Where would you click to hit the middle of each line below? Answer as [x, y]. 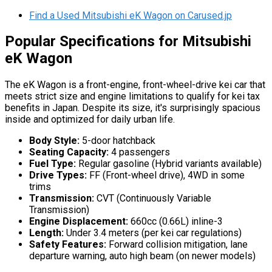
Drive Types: [58, 175]
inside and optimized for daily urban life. [90, 120]
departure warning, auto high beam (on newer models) [142, 256]
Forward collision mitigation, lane [177, 245]
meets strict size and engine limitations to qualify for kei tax [132, 97]
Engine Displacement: [79, 222]
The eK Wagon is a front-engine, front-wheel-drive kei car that [135, 85]
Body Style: [54, 141]
